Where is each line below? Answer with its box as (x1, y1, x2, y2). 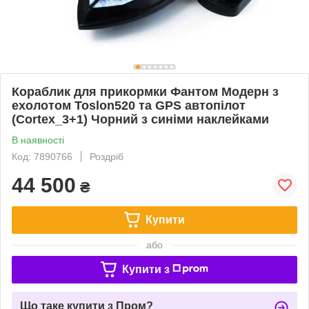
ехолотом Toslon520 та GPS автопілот (12, 98, 246, 112)
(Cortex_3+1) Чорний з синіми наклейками (12, 112, 269, 126)
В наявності (12, 134, 64, 146)
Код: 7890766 (12, 150, 72, 162)
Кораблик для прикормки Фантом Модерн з (12, 84, 279, 99)
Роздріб (90, 150, 123, 162)
